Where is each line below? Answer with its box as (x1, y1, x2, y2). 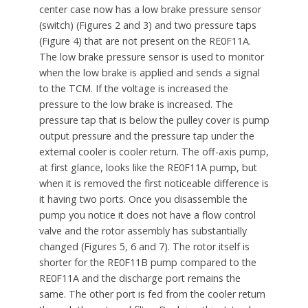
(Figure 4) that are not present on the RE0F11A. (38, 34, 251, 47)
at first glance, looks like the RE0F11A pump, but (38, 160, 257, 174)
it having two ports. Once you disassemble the (38, 192, 247, 206)
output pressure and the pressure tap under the (38, 129, 254, 142)
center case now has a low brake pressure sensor (38, 2, 261, 16)
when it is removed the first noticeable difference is (38, 176, 269, 190)
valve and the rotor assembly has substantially (38, 223, 247, 237)
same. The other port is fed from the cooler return (38, 287, 265, 300)
